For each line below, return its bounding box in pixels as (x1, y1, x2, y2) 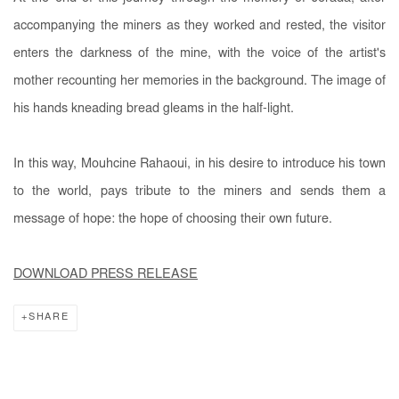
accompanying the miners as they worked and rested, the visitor (13, 19, 386, 33)
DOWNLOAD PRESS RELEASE (13, 267, 198, 281)
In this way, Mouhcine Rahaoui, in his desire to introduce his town (13, 157, 386, 171)
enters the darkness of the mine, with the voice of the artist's (13, 46, 386, 61)
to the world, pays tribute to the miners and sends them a (13, 184, 386, 199)
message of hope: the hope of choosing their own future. (13, 212, 332, 226)
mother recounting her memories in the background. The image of (13, 74, 386, 88)
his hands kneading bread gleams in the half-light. (13, 102, 294, 116)
